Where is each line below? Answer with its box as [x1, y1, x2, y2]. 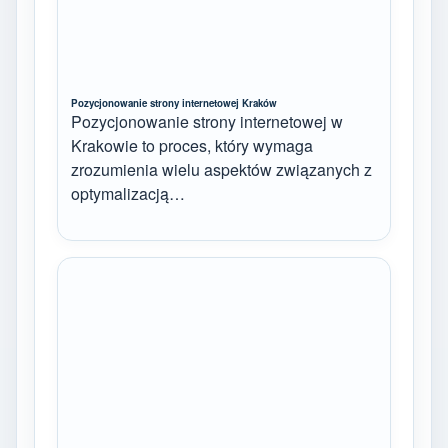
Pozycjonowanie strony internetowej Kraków [71, 95, 277, 110]
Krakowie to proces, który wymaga [71, 133, 313, 157]
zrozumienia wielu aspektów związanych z [71, 157, 372, 181]
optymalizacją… [71, 181, 185, 205]
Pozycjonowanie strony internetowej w [71, 109, 343, 133]
